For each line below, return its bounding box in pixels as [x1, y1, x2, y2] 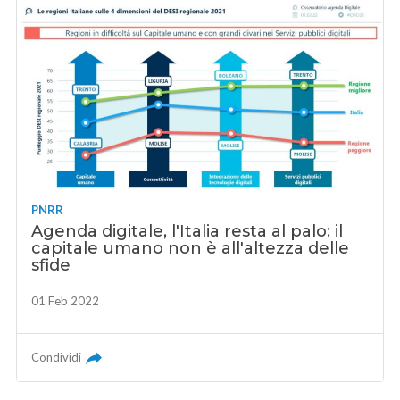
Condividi [31, 350, 82, 365]
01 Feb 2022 [31, 294, 100, 309]
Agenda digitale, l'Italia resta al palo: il [31, 221, 344, 242]
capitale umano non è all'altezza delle [31, 238, 350, 259]
